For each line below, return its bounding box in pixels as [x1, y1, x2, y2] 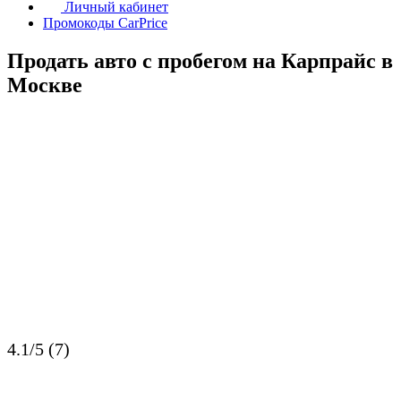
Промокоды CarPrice [43, 15, 167, 30]
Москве [7, 73, 82, 97]
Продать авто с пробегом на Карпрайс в [7, 48, 393, 73]
